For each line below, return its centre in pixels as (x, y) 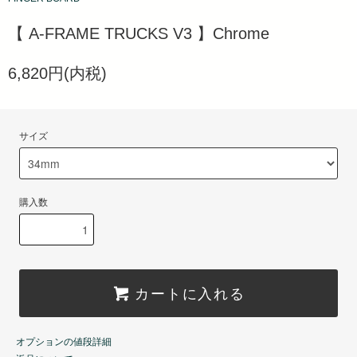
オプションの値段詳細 (64, 342)
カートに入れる (190, 293)
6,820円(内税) (57, 74)
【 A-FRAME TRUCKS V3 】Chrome (139, 34)
